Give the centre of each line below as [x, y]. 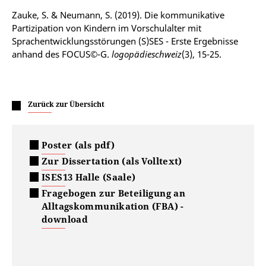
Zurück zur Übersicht [66, 104]
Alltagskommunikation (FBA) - [113, 206]
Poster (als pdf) [78, 145]
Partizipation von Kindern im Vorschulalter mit [107, 28]
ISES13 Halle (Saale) [89, 177]
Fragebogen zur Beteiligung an [114, 193]
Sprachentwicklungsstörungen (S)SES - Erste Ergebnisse [125, 41]
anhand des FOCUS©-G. [62, 54]
